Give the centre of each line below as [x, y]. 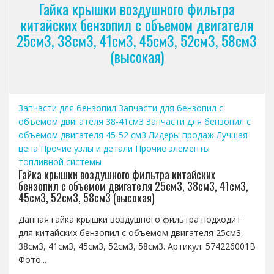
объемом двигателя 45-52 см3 [82, 135]
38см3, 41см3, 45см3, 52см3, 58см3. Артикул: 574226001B [137, 246]
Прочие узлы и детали [86, 148]
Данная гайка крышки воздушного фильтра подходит [129, 219]
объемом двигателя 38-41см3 [81, 121]
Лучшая [232, 135]
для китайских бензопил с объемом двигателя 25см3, [131, 232]
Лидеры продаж [181, 135]
